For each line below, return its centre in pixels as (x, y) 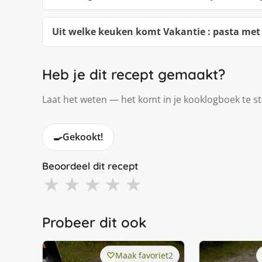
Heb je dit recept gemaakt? (134, 75)
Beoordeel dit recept (90, 166)
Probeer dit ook (94, 223)
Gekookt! (83, 137)
